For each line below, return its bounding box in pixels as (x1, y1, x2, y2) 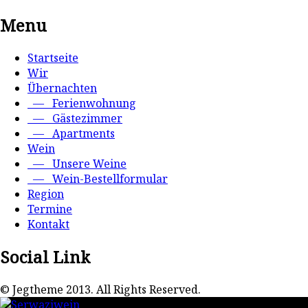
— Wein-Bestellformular (27, 170, 168, 186)
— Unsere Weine (27, 155, 126, 171)
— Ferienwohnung (27, 95, 136, 111)
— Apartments (27, 125, 115, 141)
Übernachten (27, 80, 97, 96)
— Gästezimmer (27, 110, 122, 126)
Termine (27, 201, 72, 217)
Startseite (27, 49, 78, 65)
